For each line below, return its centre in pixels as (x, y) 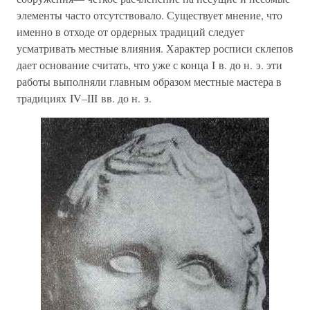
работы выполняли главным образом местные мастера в (149, 82)
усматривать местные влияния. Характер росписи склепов (155, 48)
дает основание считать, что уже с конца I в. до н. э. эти (149, 65)
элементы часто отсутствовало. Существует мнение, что (149, 15)
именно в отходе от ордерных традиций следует (130, 32)
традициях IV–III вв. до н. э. (84, 98)
